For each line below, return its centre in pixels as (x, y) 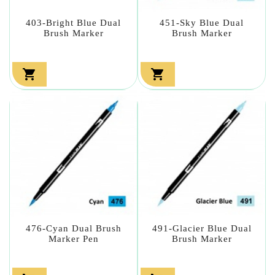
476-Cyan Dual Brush (73, 228)
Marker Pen (73, 238)
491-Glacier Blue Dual (202, 228)
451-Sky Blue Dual (202, 22)
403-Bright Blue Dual (73, 22)
